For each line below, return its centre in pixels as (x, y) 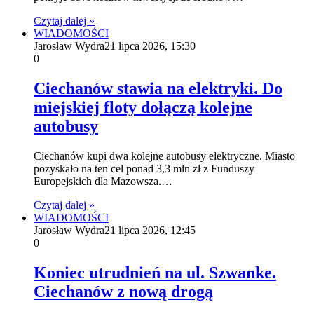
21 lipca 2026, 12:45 (150, 230)
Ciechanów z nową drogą (123, 291)
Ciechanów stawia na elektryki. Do (158, 88)
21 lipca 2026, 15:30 (150, 46)
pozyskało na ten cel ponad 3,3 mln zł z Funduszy (144, 168)
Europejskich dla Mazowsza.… (103, 181)
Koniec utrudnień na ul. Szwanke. (155, 272)
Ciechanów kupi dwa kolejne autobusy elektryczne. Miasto (164, 156)
